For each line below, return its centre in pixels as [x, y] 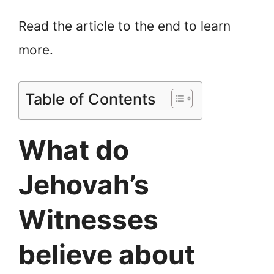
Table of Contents [91, 99]
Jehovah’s [84, 184]
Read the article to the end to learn [124, 26]
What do [74, 150]
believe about [107, 254]
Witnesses [88, 219]
